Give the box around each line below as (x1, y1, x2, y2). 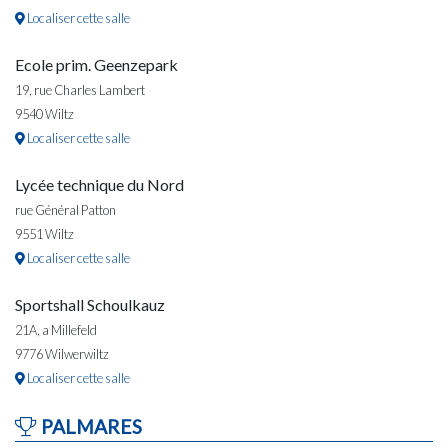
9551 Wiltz (15, 226, 74, 243)
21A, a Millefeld (15, 322, 97, 339)
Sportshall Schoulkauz (15, 295, 165, 315)
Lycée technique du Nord (15, 175, 184, 195)
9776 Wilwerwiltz (15, 346, 109, 363)
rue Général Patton (15, 202, 116, 219)
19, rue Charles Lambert (15, 82, 145, 99)
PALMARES (37, 415, 142, 439)
